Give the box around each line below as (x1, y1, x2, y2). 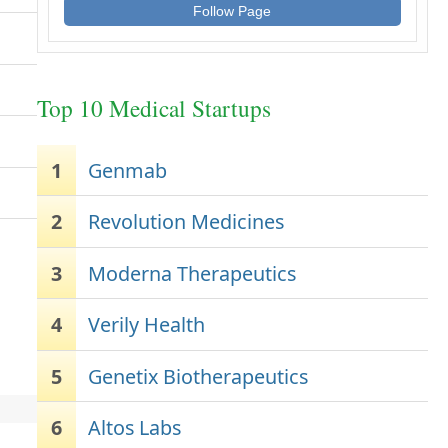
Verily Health (88, 311, 206, 339)
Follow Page (193, 3, 272, 19)
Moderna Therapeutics (88, 259, 297, 287)
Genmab (88, 156, 168, 184)
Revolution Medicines (88, 208, 285, 236)
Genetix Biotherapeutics (88, 362, 309, 390)
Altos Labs (88, 414, 182, 442)
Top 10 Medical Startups (36, 92, 271, 124)
